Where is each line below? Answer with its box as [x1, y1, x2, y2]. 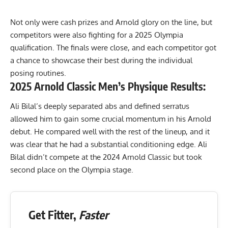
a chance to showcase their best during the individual [10, 55, 192, 65]
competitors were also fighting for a [10, 30, 135, 40]
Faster [79, 208, 108, 222]
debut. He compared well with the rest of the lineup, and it [10, 127, 210, 136]
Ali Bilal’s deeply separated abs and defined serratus [10, 101, 189, 111]
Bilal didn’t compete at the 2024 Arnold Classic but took [10, 152, 202, 162]
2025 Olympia [135, 30, 183, 40]
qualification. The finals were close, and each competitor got [10, 42, 216, 52]
